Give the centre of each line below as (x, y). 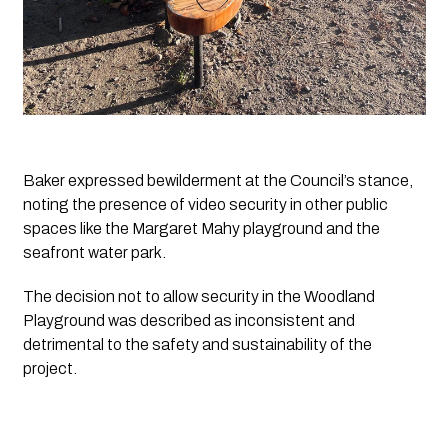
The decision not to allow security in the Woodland (198, 296)
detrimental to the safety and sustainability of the (197, 344)
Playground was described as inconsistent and (188, 320)
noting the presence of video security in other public (205, 204)
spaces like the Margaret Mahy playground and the (201, 228)
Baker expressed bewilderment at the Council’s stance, (217, 180)
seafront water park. (95, 252)
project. (49, 368)
